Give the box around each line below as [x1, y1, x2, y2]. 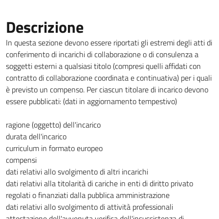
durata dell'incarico [6, 131, 66, 142]
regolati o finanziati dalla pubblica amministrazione [6, 189, 170, 201]
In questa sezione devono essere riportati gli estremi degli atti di [6, 37, 212, 48]
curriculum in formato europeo [6, 142, 103, 154]
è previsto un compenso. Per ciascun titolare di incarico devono [6, 84, 208, 95]
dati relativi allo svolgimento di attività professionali [6, 201, 173, 213]
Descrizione [6, 15, 84, 39]
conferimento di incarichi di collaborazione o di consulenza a [6, 48, 198, 60]
